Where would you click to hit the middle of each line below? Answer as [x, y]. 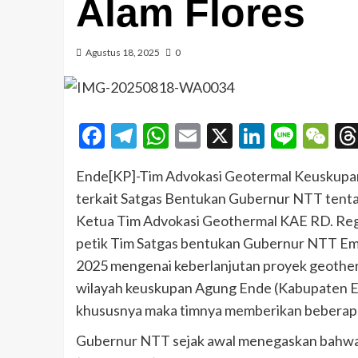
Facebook [157, 136]
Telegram [187, 136]
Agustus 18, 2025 [122, 53]
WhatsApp [227, 136]
